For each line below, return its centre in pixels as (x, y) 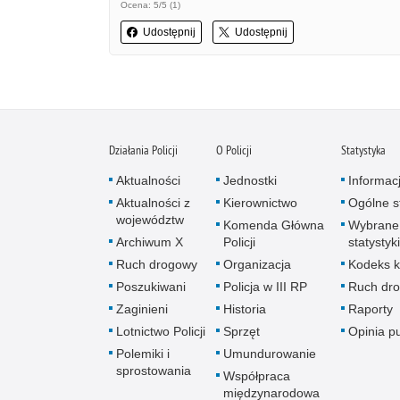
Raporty (371, 309)
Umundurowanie (270, 354)
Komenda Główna (274, 225)
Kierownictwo (260, 203)
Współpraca (257, 376)
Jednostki (250, 181)
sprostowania (154, 371)
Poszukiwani (151, 287)
